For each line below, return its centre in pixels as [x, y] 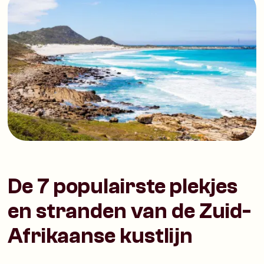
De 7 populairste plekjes [123, 186]
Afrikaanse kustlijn [100, 236]
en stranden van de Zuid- [130, 211]
